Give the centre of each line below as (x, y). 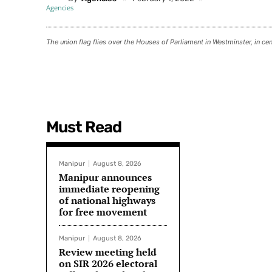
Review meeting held (108, 252)
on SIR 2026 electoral (108, 264)
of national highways (107, 201)
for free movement (103, 212)
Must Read (84, 127)
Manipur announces (105, 178)
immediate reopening (109, 189)
